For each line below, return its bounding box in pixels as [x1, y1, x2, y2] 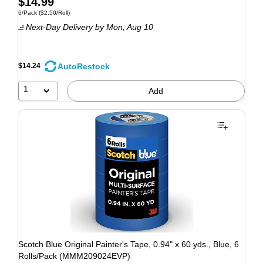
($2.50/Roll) [37, 9, 70, 16]
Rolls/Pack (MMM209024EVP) [18, 251, 130, 261]
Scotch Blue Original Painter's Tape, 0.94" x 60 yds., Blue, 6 [18, 239, 239, 249]
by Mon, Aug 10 [93, 22, 153, 32]
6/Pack [18, 9, 37, 16]
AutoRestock [58, 61, 110, 71]
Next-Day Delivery [26, 22, 93, 32]
